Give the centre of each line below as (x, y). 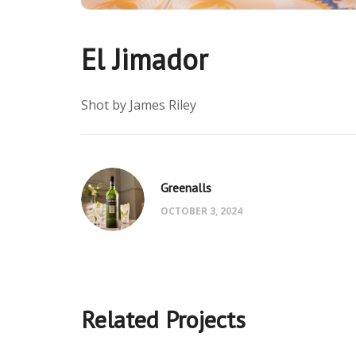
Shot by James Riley (139, 104)
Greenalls (186, 187)
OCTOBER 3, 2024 (201, 211)
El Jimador (145, 59)
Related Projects (163, 319)
